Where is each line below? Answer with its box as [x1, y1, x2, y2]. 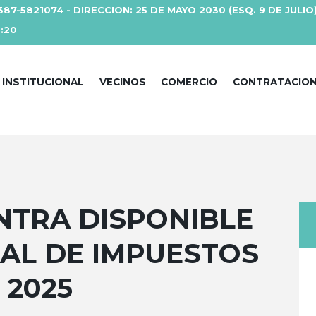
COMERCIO [161, 76, 218, 88]
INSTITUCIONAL [2, 76, 85, 88]
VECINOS [99, 76, 146, 88]
